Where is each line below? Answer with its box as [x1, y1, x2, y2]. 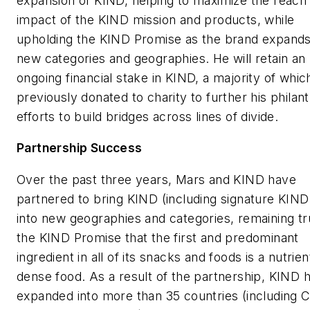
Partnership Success [17, 140, 143, 156]
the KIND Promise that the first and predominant [17, 230, 299, 245]
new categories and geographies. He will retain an [17, 51, 306, 66]
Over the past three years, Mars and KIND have [17, 172, 296, 187]
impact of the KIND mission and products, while [17, 12, 295, 27]
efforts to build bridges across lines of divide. [17, 109, 279, 124]
